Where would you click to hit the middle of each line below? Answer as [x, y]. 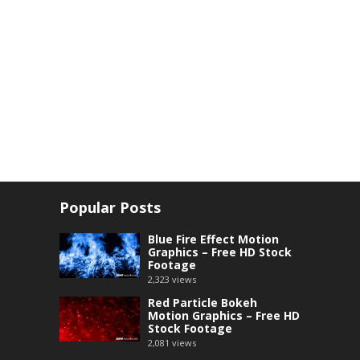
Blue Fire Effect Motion [213, 239]
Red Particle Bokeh [202, 302]
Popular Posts [110, 207]
